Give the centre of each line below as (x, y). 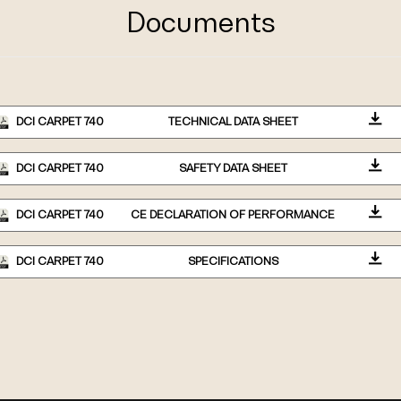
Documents (200, 22)
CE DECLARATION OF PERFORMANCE (233, 215)
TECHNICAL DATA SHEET (233, 122)
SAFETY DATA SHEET (233, 168)
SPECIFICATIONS (233, 261)
